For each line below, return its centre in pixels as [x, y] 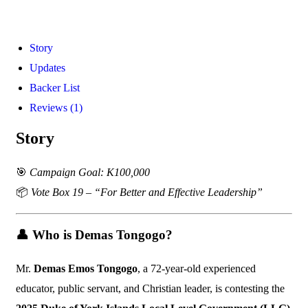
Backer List [55, 88]
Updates [47, 68]
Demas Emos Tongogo [86, 268]
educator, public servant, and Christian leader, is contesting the [150, 288]
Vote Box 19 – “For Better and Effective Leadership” [147, 192]
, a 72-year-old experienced [197, 268]
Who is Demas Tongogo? [102, 235]
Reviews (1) [56, 108]
